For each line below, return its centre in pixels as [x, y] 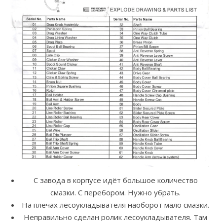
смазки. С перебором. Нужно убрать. [115, 193]
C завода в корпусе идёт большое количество [115, 180]
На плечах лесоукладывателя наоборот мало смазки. [115, 205]
